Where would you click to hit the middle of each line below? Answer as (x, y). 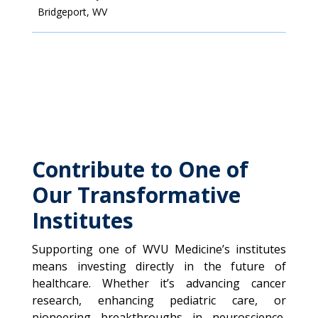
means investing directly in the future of (159, 266)
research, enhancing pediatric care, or (159, 300)
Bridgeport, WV (72, 12)
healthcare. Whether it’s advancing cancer (159, 283)
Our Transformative (136, 195)
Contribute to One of (140, 169)
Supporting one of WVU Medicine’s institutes (159, 249)
